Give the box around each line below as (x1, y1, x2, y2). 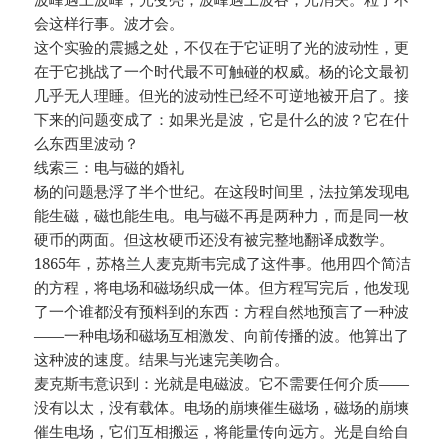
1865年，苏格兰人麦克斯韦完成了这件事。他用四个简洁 (34, 253, 412, 274)
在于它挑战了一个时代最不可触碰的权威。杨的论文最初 (34, 61, 410, 82)
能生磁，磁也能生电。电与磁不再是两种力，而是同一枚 (34, 205, 410, 226)
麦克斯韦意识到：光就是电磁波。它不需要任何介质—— (34, 373, 410, 394)
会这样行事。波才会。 (34, 13, 185, 34)
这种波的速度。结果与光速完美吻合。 (34, 349, 290, 370)
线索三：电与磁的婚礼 (34, 157, 185, 178)
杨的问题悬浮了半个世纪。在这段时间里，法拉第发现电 (34, 181, 410, 202)
